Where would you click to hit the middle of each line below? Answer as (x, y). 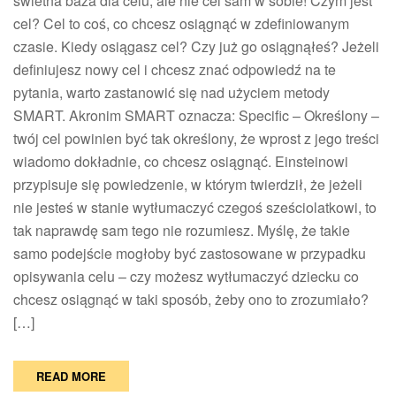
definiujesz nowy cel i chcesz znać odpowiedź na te (175, 70)
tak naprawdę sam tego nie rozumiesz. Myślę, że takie (182, 231)
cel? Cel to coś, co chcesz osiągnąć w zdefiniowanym (181, 24)
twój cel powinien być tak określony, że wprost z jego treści (196, 139)
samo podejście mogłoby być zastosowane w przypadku (190, 254)
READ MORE (71, 377)
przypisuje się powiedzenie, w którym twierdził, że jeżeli (188, 185)
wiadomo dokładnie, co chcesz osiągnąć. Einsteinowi (181, 162)
